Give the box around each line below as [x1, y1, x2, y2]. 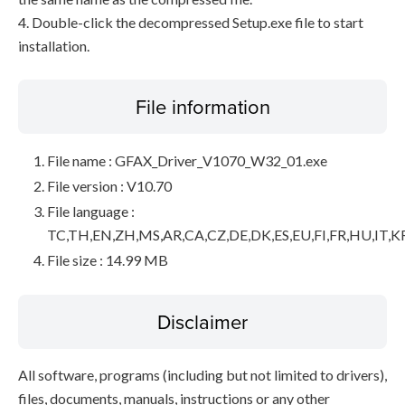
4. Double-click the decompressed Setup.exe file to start [18, 14, 363, 31]
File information [135, 92, 270, 120]
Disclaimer [157, 307, 248, 335]
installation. [18, 37, 89, 54]
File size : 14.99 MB [47, 251, 168, 268]
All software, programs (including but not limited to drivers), [18, 366, 387, 383]
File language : [47, 202, 135, 220]
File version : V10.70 [47, 177, 172, 194]
